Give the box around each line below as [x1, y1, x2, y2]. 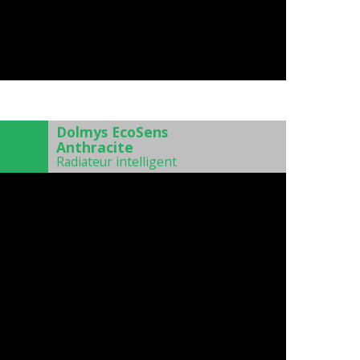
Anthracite [56, 137, 133, 157]
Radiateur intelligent [56, 153, 177, 171]
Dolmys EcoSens [56, 122, 168, 142]
